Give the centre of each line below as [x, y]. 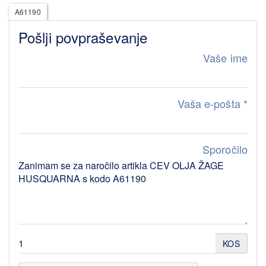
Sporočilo [225, 149]
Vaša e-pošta [210, 103]
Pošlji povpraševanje [83, 37]
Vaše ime [225, 57]
